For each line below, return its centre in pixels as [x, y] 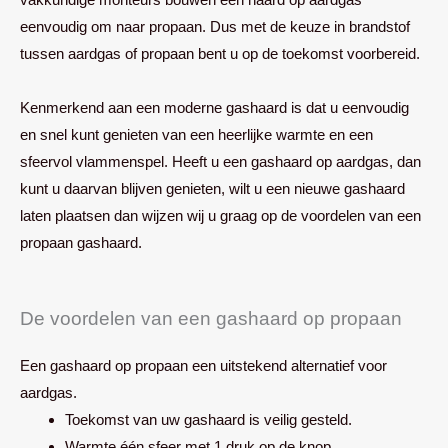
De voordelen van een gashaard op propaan [211, 319]
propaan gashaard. [81, 243]
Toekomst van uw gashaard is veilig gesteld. [208, 420]
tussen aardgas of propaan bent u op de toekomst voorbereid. [220, 54]
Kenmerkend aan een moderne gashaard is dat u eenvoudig [214, 108]
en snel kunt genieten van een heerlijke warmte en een [196, 135]
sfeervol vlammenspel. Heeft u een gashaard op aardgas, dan [220, 162]
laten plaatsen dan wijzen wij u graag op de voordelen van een [220, 216]
